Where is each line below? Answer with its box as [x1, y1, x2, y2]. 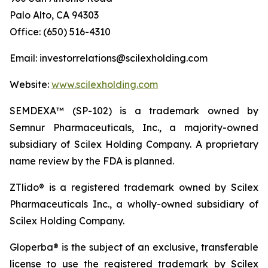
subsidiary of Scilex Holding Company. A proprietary [10, 138, 258, 150]
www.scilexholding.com [51, 78, 158, 90]
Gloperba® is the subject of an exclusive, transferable [10, 241, 258, 253]
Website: [10, 78, 51, 90]
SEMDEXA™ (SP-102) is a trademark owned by [10, 105, 258, 117]
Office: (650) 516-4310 [10, 26, 111, 38]
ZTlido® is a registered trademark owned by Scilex [10, 181, 258, 193]
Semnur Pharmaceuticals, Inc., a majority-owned [10, 121, 258, 133]
